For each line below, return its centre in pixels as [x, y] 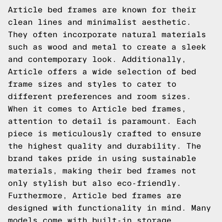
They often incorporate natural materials [107, 34]
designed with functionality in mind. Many [110, 208]
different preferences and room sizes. [100, 96]
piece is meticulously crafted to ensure [105, 134]
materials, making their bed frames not [102, 171]
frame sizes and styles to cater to [92, 84]
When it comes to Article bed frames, [97, 109]
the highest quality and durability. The [105, 146]
